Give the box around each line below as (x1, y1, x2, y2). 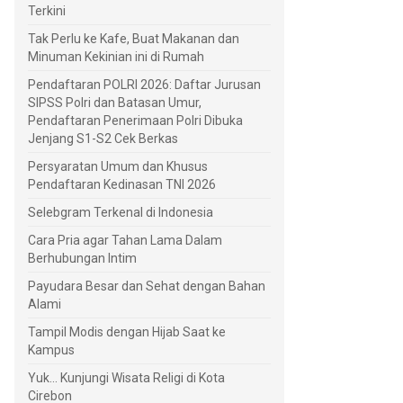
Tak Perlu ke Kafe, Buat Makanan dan (28, 31, 239, 47)
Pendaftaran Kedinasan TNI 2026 (28, 177, 216, 193)
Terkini (28, 4, 66, 19)
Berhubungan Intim (28, 251, 137, 266)
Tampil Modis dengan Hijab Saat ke (28, 325, 226, 340)
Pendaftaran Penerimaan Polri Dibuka (28, 113, 243, 129)
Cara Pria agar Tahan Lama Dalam (28, 233, 222, 248)
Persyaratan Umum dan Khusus (28, 159, 208, 175)
